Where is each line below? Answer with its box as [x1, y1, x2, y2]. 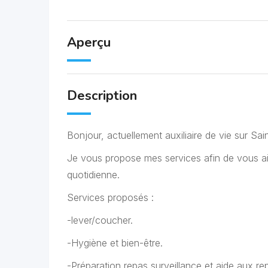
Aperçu [67, 33, 111, 51]
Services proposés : [67, 191, 154, 203]
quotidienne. [67, 169, 120, 181]
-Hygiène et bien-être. [67, 237, 163, 249]
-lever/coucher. [67, 214, 133, 226]
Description [67, 87, 137, 105]
